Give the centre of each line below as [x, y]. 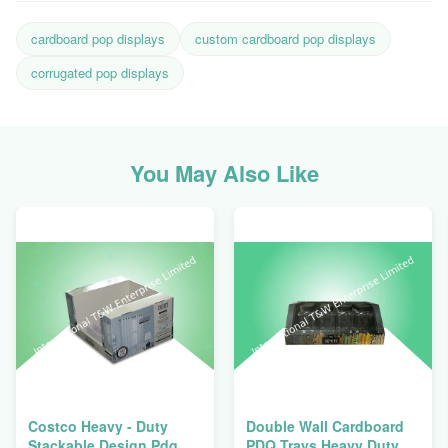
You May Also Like [224, 173]
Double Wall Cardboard [325, 426]
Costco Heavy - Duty [98, 426]
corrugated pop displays [100, 72]
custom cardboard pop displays [285, 38]
